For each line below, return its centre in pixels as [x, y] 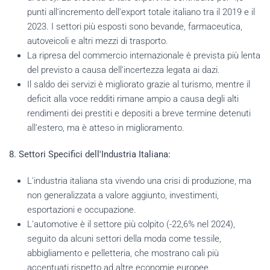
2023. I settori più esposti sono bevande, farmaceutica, [135, 26]
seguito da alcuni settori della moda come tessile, [124, 238]
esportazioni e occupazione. [82, 209]
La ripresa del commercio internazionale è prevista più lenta [144, 55]
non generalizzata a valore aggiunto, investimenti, [123, 195]
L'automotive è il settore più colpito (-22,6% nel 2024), [131, 224]
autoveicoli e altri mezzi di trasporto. [98, 41]
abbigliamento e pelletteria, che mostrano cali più [123, 253]
